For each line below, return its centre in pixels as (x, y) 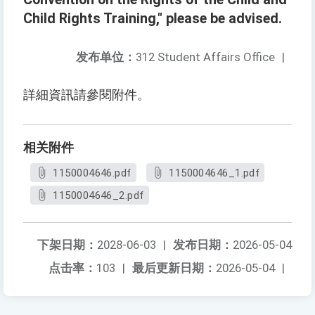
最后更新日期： (174, 268)
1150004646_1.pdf (214, 173)
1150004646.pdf (92, 173)
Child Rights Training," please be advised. (153, 19)
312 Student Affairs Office (205, 57)
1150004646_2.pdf (98, 196)
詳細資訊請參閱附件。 (86, 95)
